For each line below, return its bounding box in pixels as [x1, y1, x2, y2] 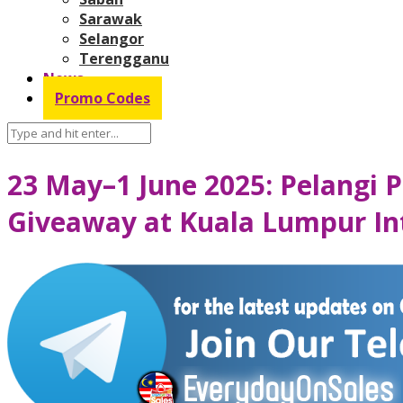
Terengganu [79, 48, 169, 68]
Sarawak [79, 8, 142, 29]
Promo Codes [55, 87, 150, 108]
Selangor [79, 28, 144, 49]
